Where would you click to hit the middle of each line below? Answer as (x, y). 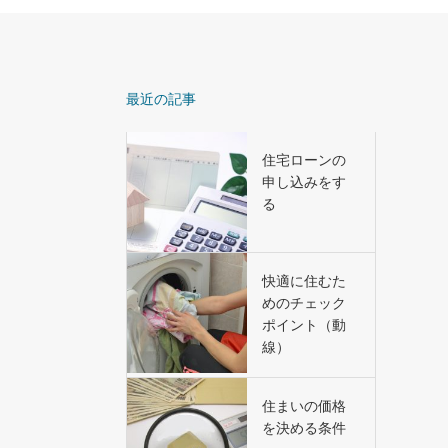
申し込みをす (304, 182)
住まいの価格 (304, 406)
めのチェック (304, 303)
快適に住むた (304, 281)
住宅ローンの (304, 160)
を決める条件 (304, 428)
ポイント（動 (304, 325)
